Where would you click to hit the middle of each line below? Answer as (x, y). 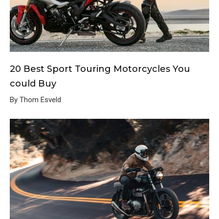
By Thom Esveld (35, 99)
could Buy (33, 83)
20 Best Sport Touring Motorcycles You (100, 69)
